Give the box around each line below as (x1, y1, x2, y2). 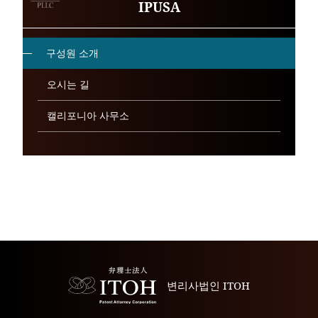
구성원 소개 (46, 46, 99, 60)
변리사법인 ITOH (167, 278, 251, 292)
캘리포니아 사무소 (47, 109, 130, 122)
